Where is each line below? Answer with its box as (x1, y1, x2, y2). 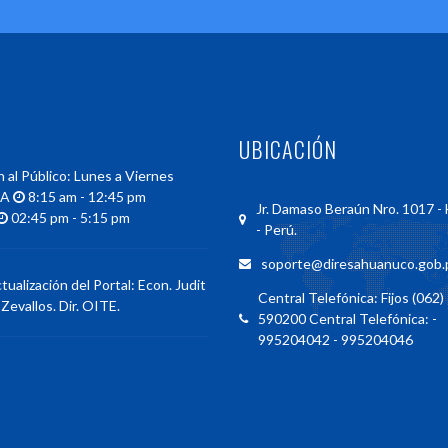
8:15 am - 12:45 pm (24, 188, 146, 205)
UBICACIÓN (239, 133, 337, 165)
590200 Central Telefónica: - (258, 310, 437, 327)
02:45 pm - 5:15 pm (7, 209, 130, 226)
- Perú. (256, 221, 297, 238)
